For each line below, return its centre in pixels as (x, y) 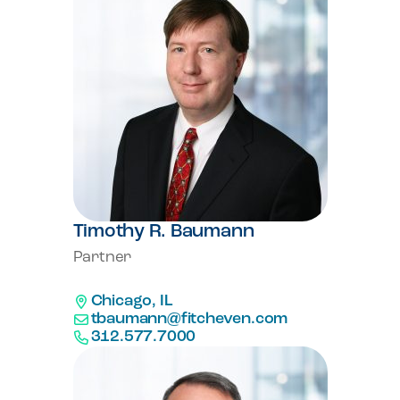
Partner (102, 258)
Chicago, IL (132, 301)
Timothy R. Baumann (163, 232)
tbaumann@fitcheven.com (189, 319)
